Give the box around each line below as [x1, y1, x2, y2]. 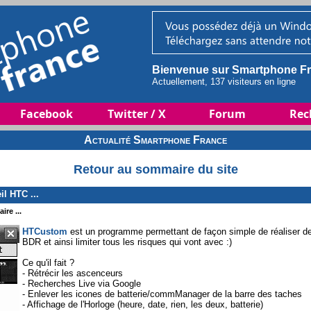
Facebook [20, 106, 73, 121]
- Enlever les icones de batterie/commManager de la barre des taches [22, 288, 302, 299]
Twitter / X [108, 106, 166, 121]
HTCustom [22, 226, 67, 237]
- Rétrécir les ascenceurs [22, 267, 123, 278]
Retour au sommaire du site [73, 162, 238, 177]
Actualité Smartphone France [84, 134, 227, 146]
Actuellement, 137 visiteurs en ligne [152, 76, 296, 87]
